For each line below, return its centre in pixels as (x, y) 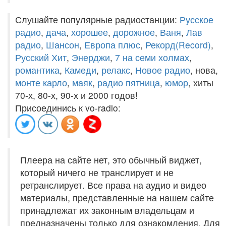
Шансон (63, 45)
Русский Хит (41, 57)
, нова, (204, 70)
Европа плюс (112, 45)
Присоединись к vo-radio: (68, 108)
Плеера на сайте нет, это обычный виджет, (111, 160)
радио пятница (129, 82)
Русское (196, 19)
